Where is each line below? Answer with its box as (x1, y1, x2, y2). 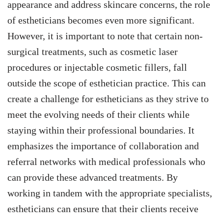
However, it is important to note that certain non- (7, 30, 203, 42)
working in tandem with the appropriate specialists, (7, 188, 212, 199)
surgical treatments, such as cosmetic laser (7, 46, 178, 57)
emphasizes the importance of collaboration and (7, 140, 199, 152)
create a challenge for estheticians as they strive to (7, 93, 209, 105)
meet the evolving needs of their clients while (7, 109, 190, 120)
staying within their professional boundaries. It (7, 125, 194, 136)
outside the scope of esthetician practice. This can (7, 78, 206, 89)
